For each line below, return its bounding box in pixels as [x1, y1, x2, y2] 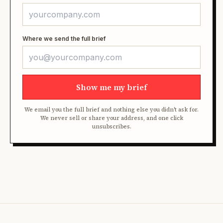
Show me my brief [76, 81, 147, 93]
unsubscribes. [92, 122, 131, 130]
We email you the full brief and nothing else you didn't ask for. [24, 106, 199, 113]
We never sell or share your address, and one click [40, 114, 183, 122]
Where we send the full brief [22, 34, 106, 42]
